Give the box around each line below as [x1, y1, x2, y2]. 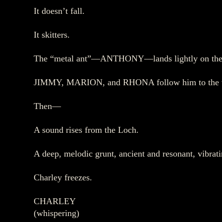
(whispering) [34, 208, 79, 218]
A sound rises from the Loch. [34, 125, 139, 135]
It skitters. [34, 30, 70, 40]
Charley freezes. [34, 172, 92, 182]
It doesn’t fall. [34, 6, 85, 16]
